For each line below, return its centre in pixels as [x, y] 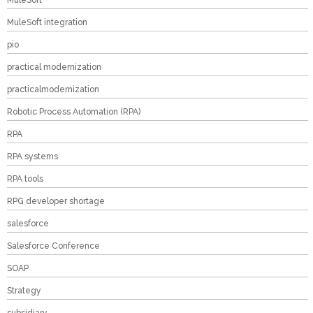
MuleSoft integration [47, 22]
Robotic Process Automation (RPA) [74, 112]
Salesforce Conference [53, 246]
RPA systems [32, 156]
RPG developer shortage [56, 201]
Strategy [24, 291]
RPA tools [25, 179]
